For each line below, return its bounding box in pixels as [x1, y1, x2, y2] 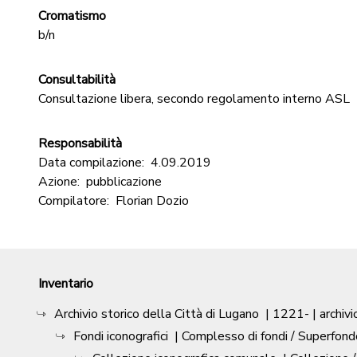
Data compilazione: [38, 154, 144, 171]
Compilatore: [38, 192, 109, 210]
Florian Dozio [116, 192, 189, 210]
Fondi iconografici [73, 328, 168, 345]
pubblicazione [86, 173, 162, 190]
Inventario [38, 275, 93, 292]
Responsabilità [38, 135, 122, 152]
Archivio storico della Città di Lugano [54, 305, 259, 323]
